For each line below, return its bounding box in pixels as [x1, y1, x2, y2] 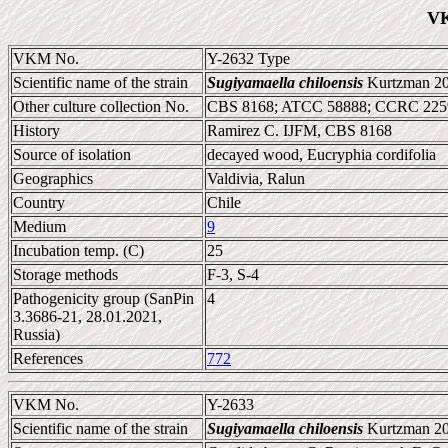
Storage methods [13, 266, 118, 283]
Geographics [13, 170, 93, 187]
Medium [13, 218, 66, 235]
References [13, 350, 83, 367]
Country [13, 194, 65, 211]
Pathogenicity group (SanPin [13, 290, 194, 307]
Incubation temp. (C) [13, 242, 144, 259]
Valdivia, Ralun [207, 170, 305, 187]
